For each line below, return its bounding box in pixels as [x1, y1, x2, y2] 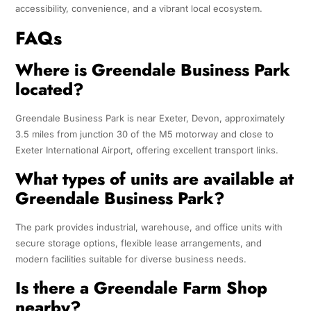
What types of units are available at [15, 167, 294, 192]
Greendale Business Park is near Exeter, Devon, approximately [15, 112, 285, 124]
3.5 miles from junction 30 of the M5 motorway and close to [15, 128, 274, 140]
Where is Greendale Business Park [15, 58, 290, 83]
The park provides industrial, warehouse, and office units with [15, 221, 283, 233]
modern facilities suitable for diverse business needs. [15, 253, 246, 265]
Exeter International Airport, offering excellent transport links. [15, 144, 278, 156]
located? [15, 77, 84, 102]
